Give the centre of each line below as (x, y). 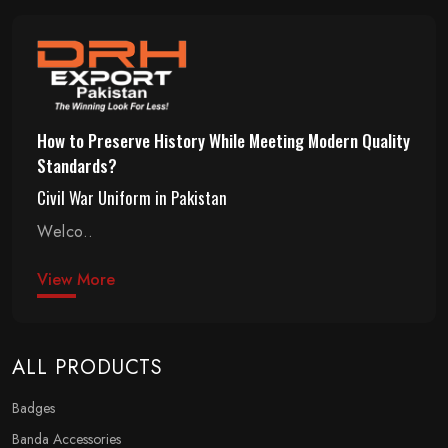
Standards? (77, 165)
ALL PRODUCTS (87, 367)
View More (76, 279)
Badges (33, 407)
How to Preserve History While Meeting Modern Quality (223, 140)
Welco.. (65, 231)
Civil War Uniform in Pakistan (132, 197)
